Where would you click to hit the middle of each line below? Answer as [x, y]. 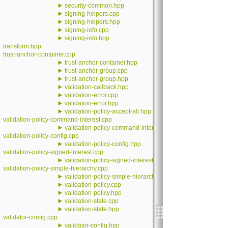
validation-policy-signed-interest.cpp [53, 152]
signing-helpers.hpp [92, 22]
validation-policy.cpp [93, 185]
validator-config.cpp [30, 217]
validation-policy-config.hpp [103, 144]
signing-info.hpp [87, 38]
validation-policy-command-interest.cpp [58, 120]
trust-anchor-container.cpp [39, 54]
